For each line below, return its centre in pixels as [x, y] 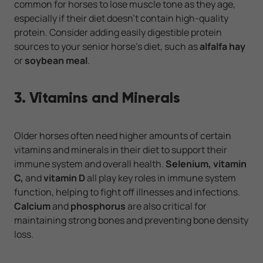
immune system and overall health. [90, 164]
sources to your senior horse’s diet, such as [107, 47]
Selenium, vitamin [206, 164]
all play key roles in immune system [161, 178]
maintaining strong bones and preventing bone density [131, 220]
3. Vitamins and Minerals [97, 98]
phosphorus [97, 206]
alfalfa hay [222, 47]
